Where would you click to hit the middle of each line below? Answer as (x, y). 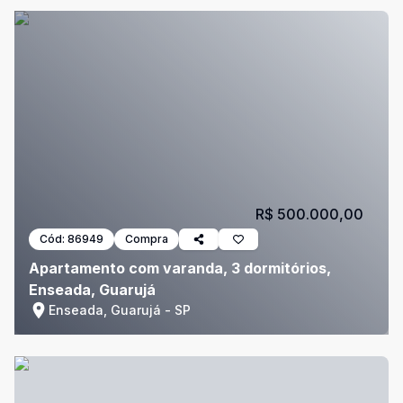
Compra (147, 239)
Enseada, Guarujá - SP (120, 310)
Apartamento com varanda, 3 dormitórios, (180, 268)
